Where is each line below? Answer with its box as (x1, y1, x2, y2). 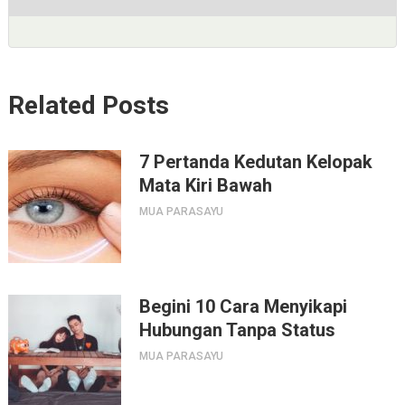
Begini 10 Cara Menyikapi (138, 295, 347, 317)
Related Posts (7, 89, 169, 120)
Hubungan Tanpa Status (138, 318, 335, 341)
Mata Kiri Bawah (138, 174, 272, 196)
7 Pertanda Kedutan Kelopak (138, 150, 372, 173)
